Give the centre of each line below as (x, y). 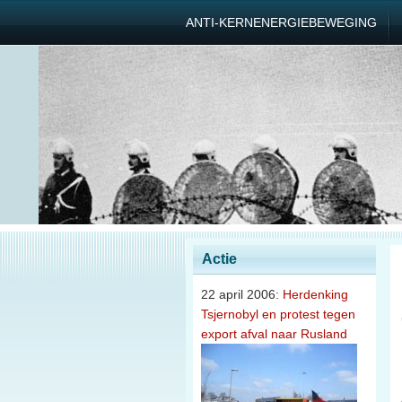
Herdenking (315, 294)
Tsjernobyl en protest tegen (278, 314)
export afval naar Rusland (274, 334)
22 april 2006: (242, 294)
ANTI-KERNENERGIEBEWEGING (281, 22)
